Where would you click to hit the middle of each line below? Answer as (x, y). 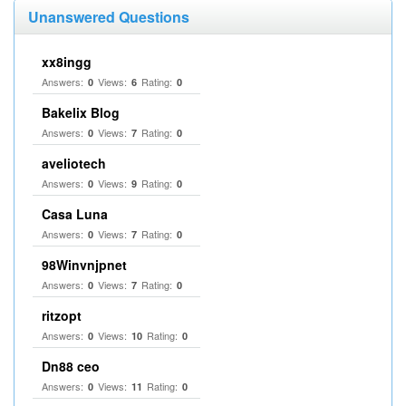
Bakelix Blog (81, 112)
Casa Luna (75, 214)
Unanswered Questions (109, 17)
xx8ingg (67, 62)
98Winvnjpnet (84, 265)
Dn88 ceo (71, 366)
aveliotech (74, 163)
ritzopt (62, 315)
